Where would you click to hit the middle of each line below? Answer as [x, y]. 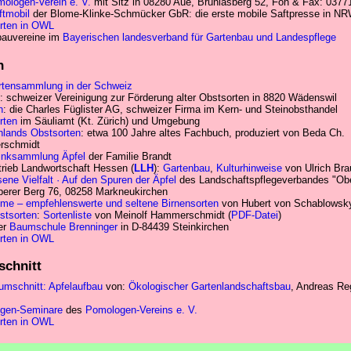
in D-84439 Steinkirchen [173, 226]
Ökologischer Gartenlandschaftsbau [210, 286]
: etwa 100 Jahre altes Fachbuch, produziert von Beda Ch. [213, 132]
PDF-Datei [255, 215]
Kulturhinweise [249, 168]
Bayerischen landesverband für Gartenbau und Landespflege [199, 38]
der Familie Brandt [128, 156]
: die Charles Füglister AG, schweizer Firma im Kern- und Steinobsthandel [170, 109]
